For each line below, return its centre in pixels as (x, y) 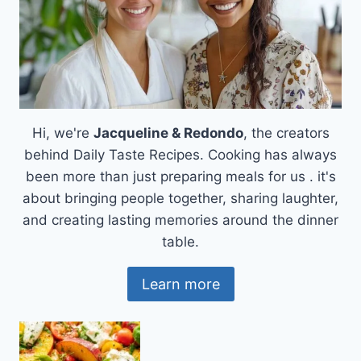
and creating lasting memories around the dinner (180, 220)
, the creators (286, 133)
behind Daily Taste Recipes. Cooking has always (180, 155)
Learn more (180, 284)
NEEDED (131, 27)
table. (180, 242)
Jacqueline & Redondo (168, 133)
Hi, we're (62, 133)
